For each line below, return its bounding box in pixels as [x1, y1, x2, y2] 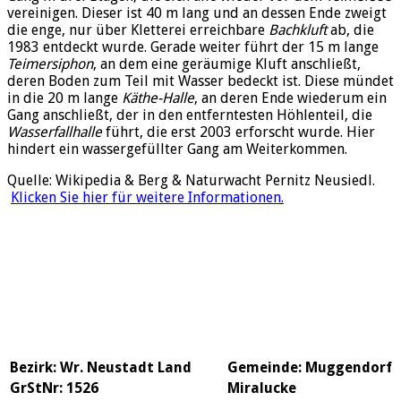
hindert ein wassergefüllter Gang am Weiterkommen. [7, 140, 347, 158]
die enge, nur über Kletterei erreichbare [7, 21, 269, 38]
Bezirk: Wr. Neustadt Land [10, 358, 192, 376]
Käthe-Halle [122, 89, 194, 107]
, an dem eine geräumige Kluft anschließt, [93, 55, 361, 73]
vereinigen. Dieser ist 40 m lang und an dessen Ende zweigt [7, 4, 387, 21]
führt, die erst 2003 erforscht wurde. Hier [102, 123, 375, 141]
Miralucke [227, 379, 296, 397]
